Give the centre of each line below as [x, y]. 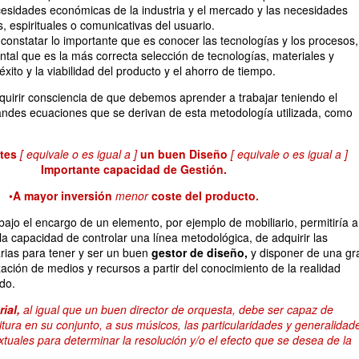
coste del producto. [205, 196]
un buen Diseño [184, 154]
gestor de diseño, [200, 252]
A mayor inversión [63, 196]
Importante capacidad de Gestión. [134, 169]
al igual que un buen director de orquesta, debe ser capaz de [177, 309]
